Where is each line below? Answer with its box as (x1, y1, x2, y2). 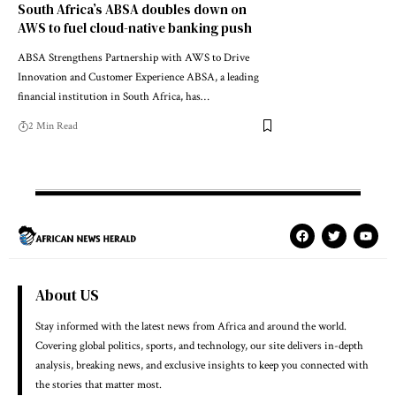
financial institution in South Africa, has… (18, 88, 209, 104)
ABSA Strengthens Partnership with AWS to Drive (18, 49, 249, 65)
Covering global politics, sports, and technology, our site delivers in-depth (35, 338, 363, 354)
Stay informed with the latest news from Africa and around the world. (35, 318, 346, 334)
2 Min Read (28, 118, 78, 133)
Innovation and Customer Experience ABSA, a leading (18, 69, 259, 85)
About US (35, 284, 99, 306)
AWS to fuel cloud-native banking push (18, 18, 252, 37)
